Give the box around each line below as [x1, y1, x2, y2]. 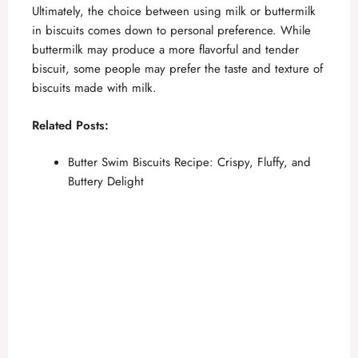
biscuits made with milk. [32, 79, 157, 97]
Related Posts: [32, 116, 109, 134]
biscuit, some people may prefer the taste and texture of [32, 60, 323, 78]
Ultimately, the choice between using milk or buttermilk [32, 2, 316, 21]
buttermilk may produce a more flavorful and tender [32, 41, 299, 59]
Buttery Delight [68, 173, 144, 191]
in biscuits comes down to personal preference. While [32, 22, 311, 40]
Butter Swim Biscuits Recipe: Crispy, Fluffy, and [68, 153, 311, 172]
